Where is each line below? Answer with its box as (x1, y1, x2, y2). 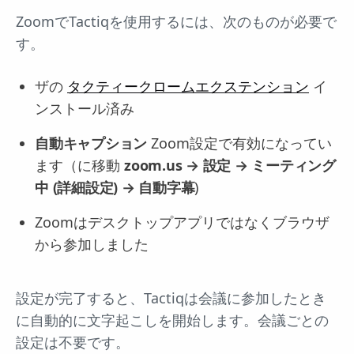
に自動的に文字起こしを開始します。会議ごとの (16, 311, 329, 330)
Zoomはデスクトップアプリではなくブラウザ (35, 213, 330, 232)
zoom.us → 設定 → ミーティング (124, 156, 336, 175)
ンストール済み (35, 99, 134, 119)
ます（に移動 (35, 156, 124, 175)
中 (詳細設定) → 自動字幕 (35, 178, 195, 198)
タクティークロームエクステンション (67, 77, 309, 96)
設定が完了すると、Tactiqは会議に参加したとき (16, 288, 326, 308)
